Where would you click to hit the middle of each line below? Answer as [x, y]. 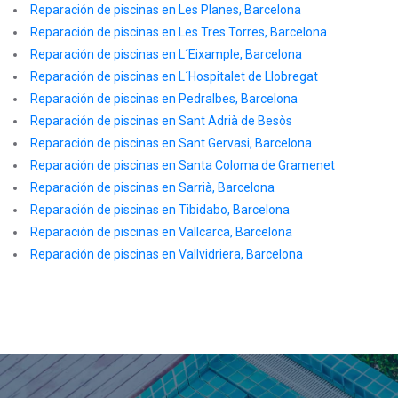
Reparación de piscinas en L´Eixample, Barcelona [166, 54]
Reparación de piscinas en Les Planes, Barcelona [166, 10]
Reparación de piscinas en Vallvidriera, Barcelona [167, 254]
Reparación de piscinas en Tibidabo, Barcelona [160, 210]
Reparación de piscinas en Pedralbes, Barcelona [164, 99]
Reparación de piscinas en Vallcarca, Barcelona [161, 232]
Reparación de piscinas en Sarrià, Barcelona [152, 187]
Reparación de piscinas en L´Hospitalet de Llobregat [174, 76]
